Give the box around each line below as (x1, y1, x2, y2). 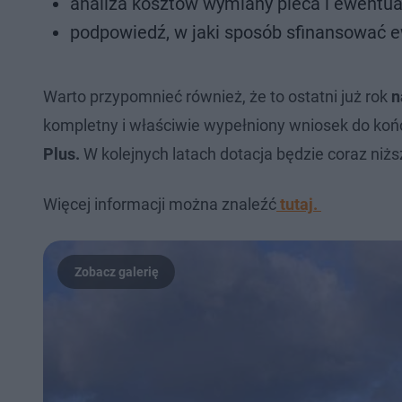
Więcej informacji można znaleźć (43, 195, 276, 214)
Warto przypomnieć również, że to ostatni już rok (43, 87, 391, 106)
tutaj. (276, 195, 321, 214)
